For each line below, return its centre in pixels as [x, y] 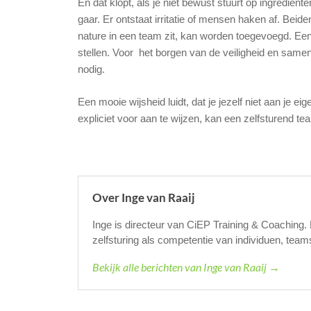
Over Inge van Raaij [144, 198]
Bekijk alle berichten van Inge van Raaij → [186, 267]
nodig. [91, 69]
